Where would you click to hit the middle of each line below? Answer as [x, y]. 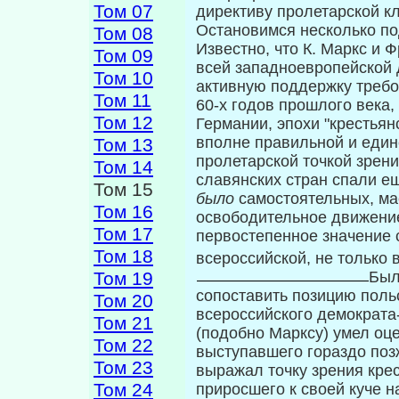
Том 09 [123, 56]
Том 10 [123, 78]
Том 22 [123, 346]
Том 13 [123, 145]
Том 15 [126, 190]
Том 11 [122, 101]
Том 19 [123, 279]
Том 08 [123, 34]
